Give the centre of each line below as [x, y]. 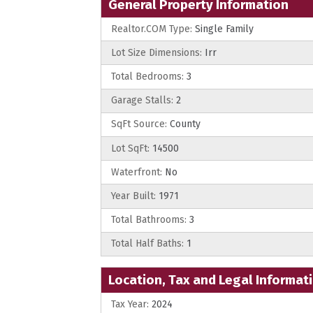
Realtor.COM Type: [152, 29]
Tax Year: [130, 304]
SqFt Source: [139, 124]
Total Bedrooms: [147, 77]
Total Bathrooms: [149, 220]
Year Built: [133, 196]
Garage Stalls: [142, 101]
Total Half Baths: [147, 244]
